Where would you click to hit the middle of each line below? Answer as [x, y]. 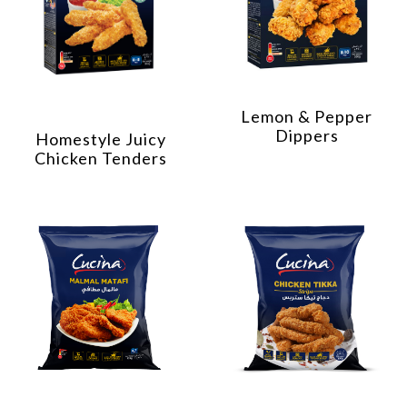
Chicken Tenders [100, 158]
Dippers [307, 136]
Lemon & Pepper [307, 117]
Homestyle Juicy [100, 139]
